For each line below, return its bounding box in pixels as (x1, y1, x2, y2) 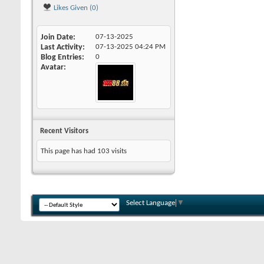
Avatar (41, 63, 64, 72)
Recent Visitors (40, 127, 88, 135)
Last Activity (41, 43, 82, 52)
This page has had (41, 147, 97, 155)
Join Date (41, 33, 73, 42)
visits (110, 147, 127, 155)
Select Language (126, 199, 175, 207)
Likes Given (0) (52, 4, 98, 12)
